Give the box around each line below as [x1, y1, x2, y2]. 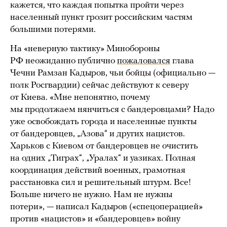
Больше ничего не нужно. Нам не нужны [10, 190, 172, 200]
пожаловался [117, 56, 170, 66]
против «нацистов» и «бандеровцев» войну [10, 214, 180, 224]
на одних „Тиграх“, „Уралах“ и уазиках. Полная [10, 153, 196, 163]
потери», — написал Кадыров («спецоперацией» [10, 202, 203, 212]
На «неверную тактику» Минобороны [10, 44, 160, 54]
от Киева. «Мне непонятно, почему [10, 92, 150, 102]
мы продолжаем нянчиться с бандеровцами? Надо [10, 104, 214, 115]
